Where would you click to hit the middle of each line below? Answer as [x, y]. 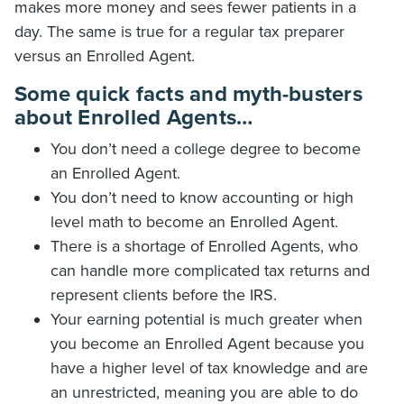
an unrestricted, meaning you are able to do [204, 392]
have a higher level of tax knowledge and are [209, 368]
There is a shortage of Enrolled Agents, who [204, 246]
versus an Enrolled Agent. [105, 56]
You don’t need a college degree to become [206, 149]
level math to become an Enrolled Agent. [194, 222]
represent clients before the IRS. [164, 295]
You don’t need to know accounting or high [202, 197]
